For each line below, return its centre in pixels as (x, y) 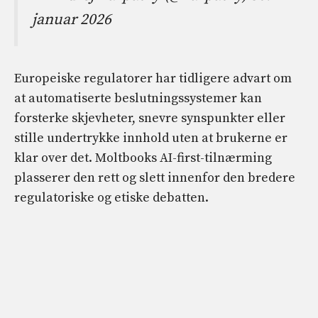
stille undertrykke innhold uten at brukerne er (151, 138)
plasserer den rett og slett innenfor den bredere (155, 177)
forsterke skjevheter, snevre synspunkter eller (150, 118)
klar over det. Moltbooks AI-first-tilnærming (143, 158)
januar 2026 (72, 19)
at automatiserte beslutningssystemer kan (138, 98)
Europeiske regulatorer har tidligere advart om (153, 78)
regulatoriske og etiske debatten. (111, 197)
